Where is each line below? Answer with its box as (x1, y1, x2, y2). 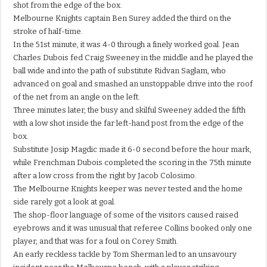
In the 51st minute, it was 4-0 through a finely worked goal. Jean (13, 40, 240, 49)
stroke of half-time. (13, 27, 83, 36)
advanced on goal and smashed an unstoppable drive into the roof (13, 79, 253, 89)
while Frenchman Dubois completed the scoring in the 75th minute (13, 158, 252, 167)
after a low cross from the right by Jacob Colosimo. (13, 171, 197, 181)
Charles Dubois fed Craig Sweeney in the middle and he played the (13, 53, 254, 63)
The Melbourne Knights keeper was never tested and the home (13, 184, 243, 194)
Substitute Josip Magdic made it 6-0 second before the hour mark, (13, 145, 252, 154)
